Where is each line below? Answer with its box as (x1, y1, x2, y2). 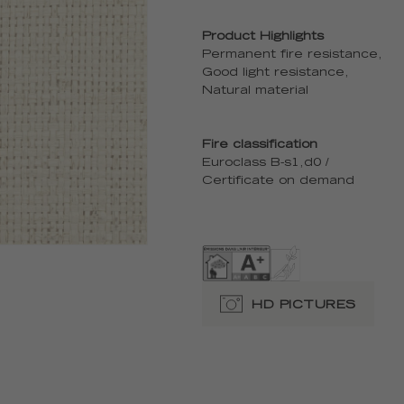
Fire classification (202, 140, 317, 151)
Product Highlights (202, 32, 324, 43)
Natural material (202, 86, 308, 97)
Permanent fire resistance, (202, 50, 382, 61)
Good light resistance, (202, 68, 349, 79)
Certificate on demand (202, 176, 354, 188)
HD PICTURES (252, 299, 356, 312)
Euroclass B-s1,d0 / (202, 158, 329, 170)
